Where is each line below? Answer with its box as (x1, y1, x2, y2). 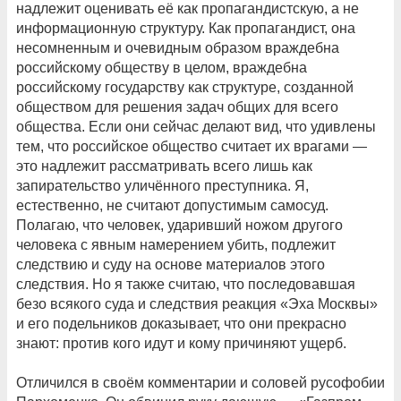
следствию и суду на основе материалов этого (16, 257, 325, 273)
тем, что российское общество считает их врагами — (16, 139, 367, 155)
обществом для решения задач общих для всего (16, 99, 338, 115)
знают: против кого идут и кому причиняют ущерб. (16, 336, 346, 352)
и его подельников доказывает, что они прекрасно (16, 316, 346, 332)
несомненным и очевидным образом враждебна (16, 40, 339, 56)
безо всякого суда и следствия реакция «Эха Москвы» (16, 296, 378, 312)
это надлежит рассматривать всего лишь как (16, 158, 312, 175)
